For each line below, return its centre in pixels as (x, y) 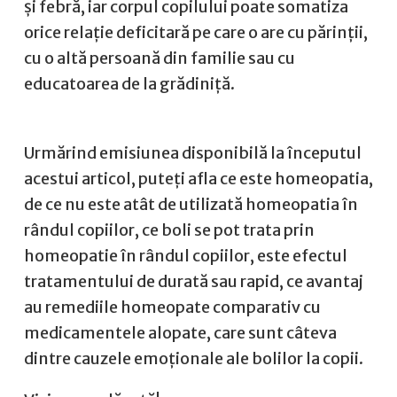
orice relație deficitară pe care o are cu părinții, (196, 32)
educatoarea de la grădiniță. (129, 84)
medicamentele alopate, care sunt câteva (180, 333)
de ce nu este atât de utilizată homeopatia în (191, 204)
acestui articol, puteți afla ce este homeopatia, (198, 179)
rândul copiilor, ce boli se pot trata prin (169, 230)
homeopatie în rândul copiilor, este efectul (186, 256)
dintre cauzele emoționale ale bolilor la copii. (194, 358)
